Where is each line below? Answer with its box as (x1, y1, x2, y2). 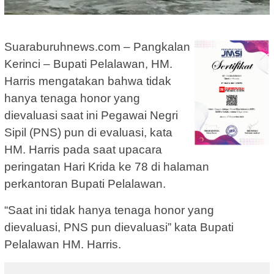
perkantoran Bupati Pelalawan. (4, 177, 166, 191)
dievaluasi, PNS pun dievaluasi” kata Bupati (4, 221, 234, 234)
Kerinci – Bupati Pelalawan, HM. (4, 57, 172, 71)
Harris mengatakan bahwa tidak (4, 75, 171, 88)
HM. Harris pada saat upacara (4, 143, 162, 157)
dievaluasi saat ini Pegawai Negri (4, 109, 178, 122)
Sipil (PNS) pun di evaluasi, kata (4, 126, 172, 139)
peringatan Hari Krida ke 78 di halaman (4, 160, 209, 174)
